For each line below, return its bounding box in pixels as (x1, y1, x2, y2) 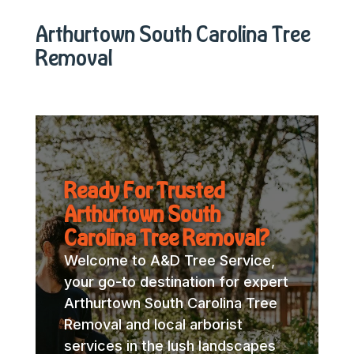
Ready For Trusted (63, 177, 224, 204)
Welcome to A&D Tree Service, (63, 252, 275, 269)
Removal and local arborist (63, 316, 243, 333)
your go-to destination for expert (63, 273, 288, 291)
